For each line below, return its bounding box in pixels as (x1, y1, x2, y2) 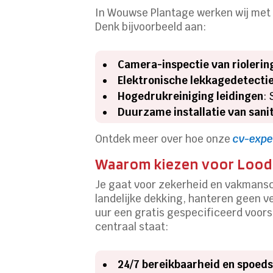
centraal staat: (95, 219, 169, 233)
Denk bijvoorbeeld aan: (95, 19, 207, 34)
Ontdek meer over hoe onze (95, 132, 233, 146)
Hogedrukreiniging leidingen (118, 89, 264, 103)
